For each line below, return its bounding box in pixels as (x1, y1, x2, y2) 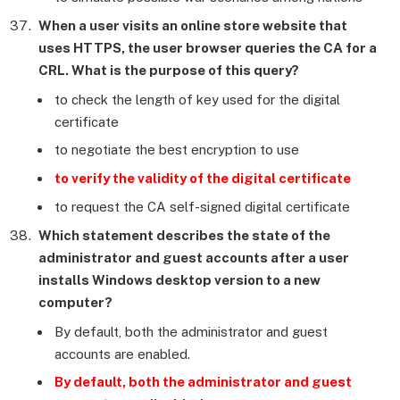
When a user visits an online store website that (38, 18, 347, 34)
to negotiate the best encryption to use (54, 142, 299, 158)
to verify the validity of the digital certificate (54, 170, 351, 186)
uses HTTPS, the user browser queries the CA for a (38, 40, 377, 56)
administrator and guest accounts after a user (38, 250, 349, 266)
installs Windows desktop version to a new (38, 272, 321, 288)
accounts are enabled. (54, 346, 190, 362)
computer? (38, 295, 112, 311)
